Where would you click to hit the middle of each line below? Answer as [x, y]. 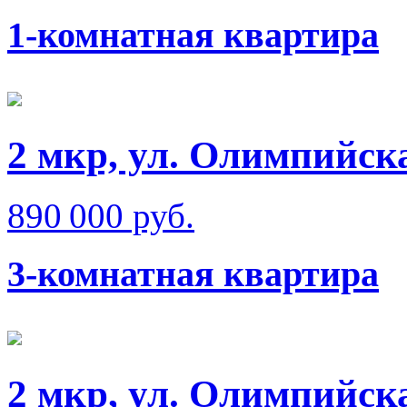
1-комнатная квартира [193, 35]
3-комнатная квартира [193, 274]
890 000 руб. [101, 215]
